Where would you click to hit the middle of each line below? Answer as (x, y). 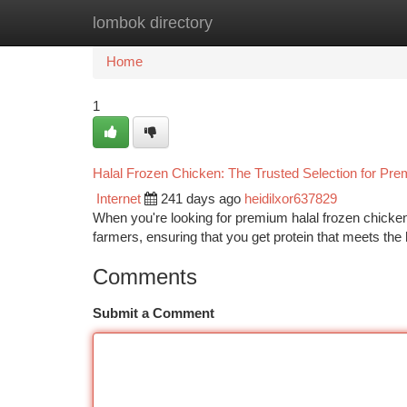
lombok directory (153, 23)
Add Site (338, 23)
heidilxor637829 (291, 199)
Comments (145, 277)
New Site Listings (235, 23)
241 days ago (201, 199)
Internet (119, 199)
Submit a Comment (154, 313)
